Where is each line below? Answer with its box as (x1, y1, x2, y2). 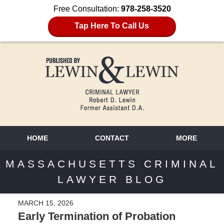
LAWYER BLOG (57, 173, 166, 185)
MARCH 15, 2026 (17, 198, 73, 207)
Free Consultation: (53, 4, 121, 13)
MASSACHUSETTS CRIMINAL (5, 158, 218, 170)
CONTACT (94, 134, 129, 142)
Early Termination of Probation (17, 209, 175, 222)
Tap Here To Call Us (74, 21, 149, 30)
